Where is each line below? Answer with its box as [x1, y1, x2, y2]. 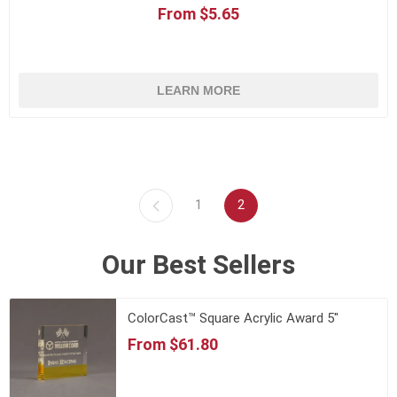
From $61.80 [128, 334, 218, 354]
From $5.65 [158, 4, 239, 23]
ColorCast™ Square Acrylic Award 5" [128, 309, 339, 326]
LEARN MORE [157, 82, 240, 97]
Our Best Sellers [102, 248, 295, 280]
